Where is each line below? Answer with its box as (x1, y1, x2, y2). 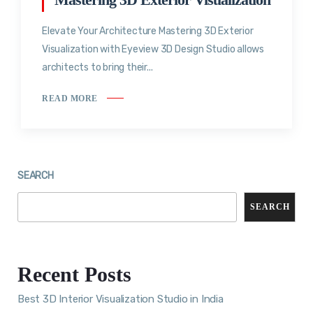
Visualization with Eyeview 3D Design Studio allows (42, 43, 264, 56)
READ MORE (42, 93, 98, 103)
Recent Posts (17, 262, 131, 286)
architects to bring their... (42, 61, 153, 74)
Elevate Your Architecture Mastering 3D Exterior (42, 25, 254, 38)
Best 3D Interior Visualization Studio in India (17, 292, 224, 305)
